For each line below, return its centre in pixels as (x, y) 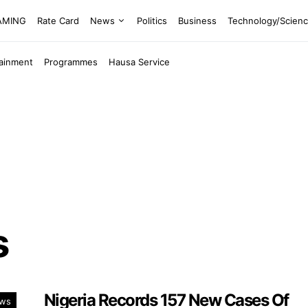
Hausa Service (140, 62)
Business (198, 20)
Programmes (71, 62)
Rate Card (58, 20)
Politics (152, 20)
